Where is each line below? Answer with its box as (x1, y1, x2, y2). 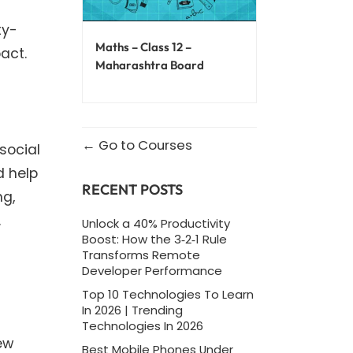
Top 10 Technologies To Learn (81, 285, 254, 303)
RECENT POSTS (81, 180, 183, 199)
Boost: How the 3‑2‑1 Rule (81, 230, 227, 247)
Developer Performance (81, 262, 222, 279)
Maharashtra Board (95, 57, 204, 72)
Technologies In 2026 (81, 317, 203, 334)
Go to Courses (95, 135, 192, 154)
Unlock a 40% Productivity (81, 214, 230, 232)
